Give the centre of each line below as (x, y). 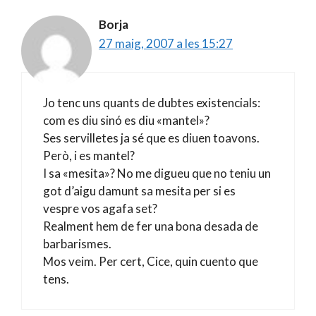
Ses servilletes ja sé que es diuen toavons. (151, 138)
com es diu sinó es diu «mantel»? (126, 120)
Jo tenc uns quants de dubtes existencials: (152, 103)
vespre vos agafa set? (100, 208)
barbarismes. (77, 244)
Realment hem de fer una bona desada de (151, 226)
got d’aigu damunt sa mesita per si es (139, 191)
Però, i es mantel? (89, 156)
